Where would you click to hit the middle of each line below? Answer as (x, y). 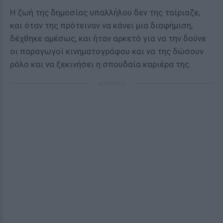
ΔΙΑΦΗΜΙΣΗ (111, 83)
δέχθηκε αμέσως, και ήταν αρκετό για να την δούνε (108, 38)
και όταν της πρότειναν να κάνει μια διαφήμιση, (101, 25)
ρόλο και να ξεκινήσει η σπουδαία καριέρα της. (101, 64)
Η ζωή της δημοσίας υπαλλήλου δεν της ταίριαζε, (105, 12)
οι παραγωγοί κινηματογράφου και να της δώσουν (107, 51)
